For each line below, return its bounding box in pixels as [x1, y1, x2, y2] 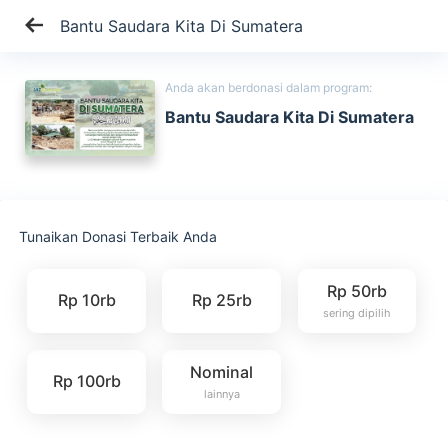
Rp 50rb [326, 281, 387, 302]
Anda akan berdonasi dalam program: [165, 80, 372, 95]
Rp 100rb [52, 370, 121, 391]
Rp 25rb [191, 290, 252, 311]
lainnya [203, 386, 240, 401]
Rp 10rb [57, 290, 116, 311]
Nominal [190, 361, 254, 382]
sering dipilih [322, 306, 391, 321]
